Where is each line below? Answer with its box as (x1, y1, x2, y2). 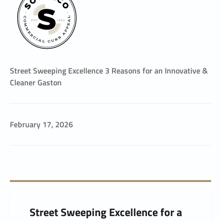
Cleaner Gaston (10, 76, 62, 88)
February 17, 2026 (10, 118, 73, 130)
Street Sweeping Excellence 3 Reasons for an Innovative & (10, 65, 208, 76)
